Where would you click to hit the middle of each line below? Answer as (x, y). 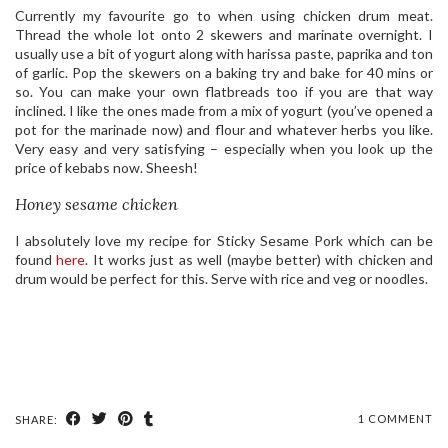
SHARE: (38, 419)
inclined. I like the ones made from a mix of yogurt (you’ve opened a (224, 110)
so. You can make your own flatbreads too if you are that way (224, 91)
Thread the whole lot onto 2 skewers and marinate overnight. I (224, 34)
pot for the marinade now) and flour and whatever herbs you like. (224, 129)
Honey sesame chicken (96, 203)
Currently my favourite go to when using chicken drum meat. (224, 15)
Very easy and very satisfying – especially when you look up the (224, 148)
